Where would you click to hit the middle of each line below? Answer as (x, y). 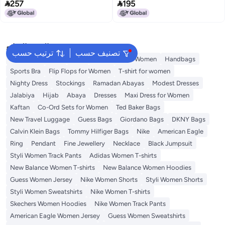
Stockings (70, 83)
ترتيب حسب (33, 53)
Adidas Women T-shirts (123, 155)
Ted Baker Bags (138, 107)
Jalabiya (22, 95)
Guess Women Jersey (41, 179)
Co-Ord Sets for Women (73, 107)
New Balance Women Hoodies (147, 167)
